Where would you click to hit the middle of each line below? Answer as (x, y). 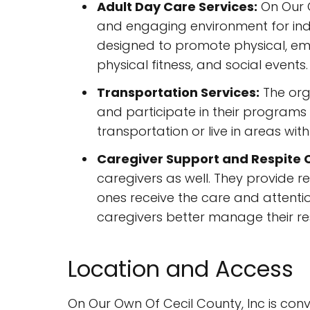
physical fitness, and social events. (202, 65)
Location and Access (181, 269)
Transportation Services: (178, 92)
